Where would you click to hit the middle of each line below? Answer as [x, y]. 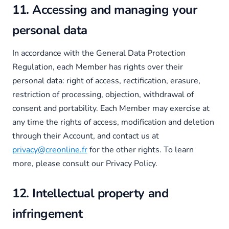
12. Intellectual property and [90, 193]
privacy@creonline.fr [50, 150]
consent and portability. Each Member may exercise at [111, 108]
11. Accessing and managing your [105, 10]
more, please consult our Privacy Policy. [85, 164]
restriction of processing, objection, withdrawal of [103, 95]
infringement [48, 214]
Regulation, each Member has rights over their [98, 67]
